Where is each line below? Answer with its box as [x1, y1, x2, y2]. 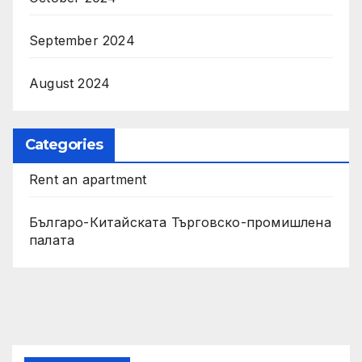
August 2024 [29, 75, 111, 92]
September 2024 [29, 32, 135, 49]
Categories [25, 135, 103, 154]
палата [29, 231, 75, 248]
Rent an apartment [29, 170, 147, 187]
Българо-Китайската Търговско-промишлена [29, 213, 331, 230]
